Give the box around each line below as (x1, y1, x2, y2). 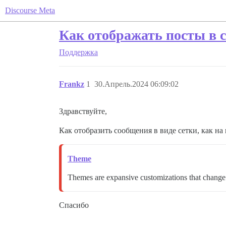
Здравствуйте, (59, 107, 107, 116)
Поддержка (59, 48, 98, 56)
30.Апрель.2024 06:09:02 (94, 80, 179, 88)
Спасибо (59, 201, 89, 209)
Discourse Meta (5, 6, 55, 15)
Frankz (59, 80, 84, 88)
